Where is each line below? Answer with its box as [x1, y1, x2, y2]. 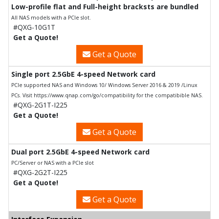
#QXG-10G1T [13, 22, 55, 32]
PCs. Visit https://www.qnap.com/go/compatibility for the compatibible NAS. [11, 91, 203, 99]
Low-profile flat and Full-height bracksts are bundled [11, 1, 198, 11]
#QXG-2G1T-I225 [13, 100, 67, 109]
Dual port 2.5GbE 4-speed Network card [11, 147, 150, 156]
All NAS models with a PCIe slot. [11, 14, 91, 21]
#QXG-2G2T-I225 [13, 167, 67, 177]
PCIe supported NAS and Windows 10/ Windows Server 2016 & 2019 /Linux [11, 81, 197, 88]
